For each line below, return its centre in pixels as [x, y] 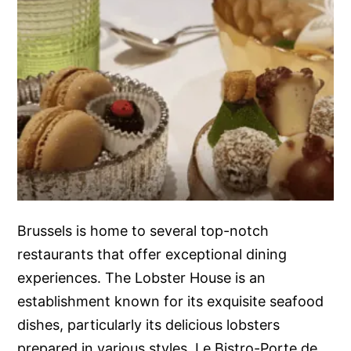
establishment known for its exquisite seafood [171, 301]
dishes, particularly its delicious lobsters [149, 324]
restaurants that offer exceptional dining [152, 254]
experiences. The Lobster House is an [142, 277]
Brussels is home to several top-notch [143, 230]
